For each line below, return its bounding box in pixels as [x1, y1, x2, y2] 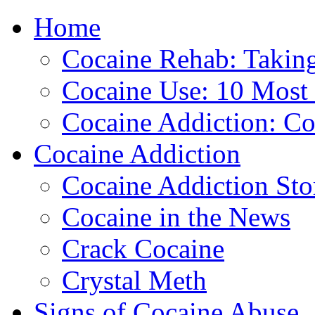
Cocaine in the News [62, 202, 290, 232]
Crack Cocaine [62, 233, 224, 264]
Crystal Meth [62, 265, 207, 295]
